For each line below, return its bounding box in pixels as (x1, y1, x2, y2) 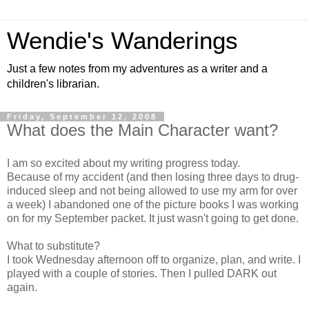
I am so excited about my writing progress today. (7, 157, 240, 169)
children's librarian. (7, 78, 99, 90)
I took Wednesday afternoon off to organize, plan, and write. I (7, 253, 301, 266)
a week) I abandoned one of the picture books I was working (7, 198, 299, 210)
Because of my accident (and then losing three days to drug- (7, 170, 299, 183)
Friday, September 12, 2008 (7, 112, 157, 121)
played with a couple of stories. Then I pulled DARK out (7, 267, 277, 279)
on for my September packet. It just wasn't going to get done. (7, 212, 299, 224)
